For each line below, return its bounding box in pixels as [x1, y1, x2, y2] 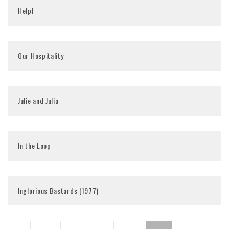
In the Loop [18, 140, 51, 151]
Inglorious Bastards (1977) [18, 185, 99, 196]
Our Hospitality [18, 50, 64, 61]
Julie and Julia [18, 95, 59, 106]
